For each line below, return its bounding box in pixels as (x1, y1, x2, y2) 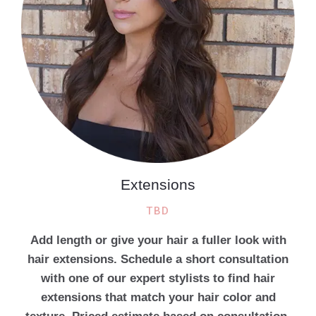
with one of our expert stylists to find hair (41, 272, 275, 286)
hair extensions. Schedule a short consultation (28, 253, 288, 267)
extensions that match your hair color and (40, 291, 276, 305)
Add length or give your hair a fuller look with (30, 233, 286, 248)
